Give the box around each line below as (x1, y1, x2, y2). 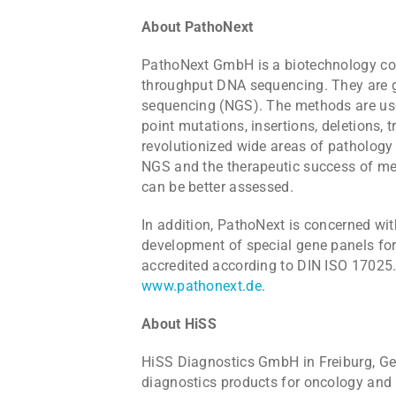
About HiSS (141, 315, 217, 332)
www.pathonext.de (141, 277, 262, 294)
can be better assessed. (141, 178, 293, 195)
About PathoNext (141, 18, 254, 35)
